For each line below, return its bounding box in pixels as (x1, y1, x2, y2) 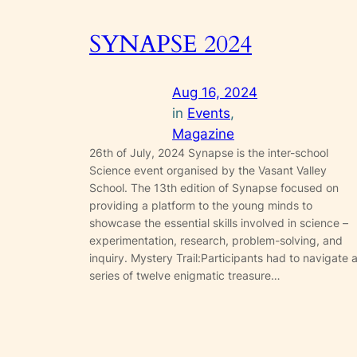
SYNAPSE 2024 (89, 28, 252, 61)
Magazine (172, 126, 234, 143)
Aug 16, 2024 (172, 84, 257, 101)
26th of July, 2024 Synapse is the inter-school (89, 146, 328, 160)
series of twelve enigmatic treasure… (89, 269, 280, 283)
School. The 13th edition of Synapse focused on (89, 181, 339, 195)
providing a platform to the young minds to (89, 198, 312, 213)
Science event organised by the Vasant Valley (89, 163, 327, 178)
